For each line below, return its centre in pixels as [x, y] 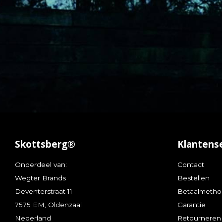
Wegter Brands [40, 178]
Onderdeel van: [41, 164]
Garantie [191, 204]
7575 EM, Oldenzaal [48, 204]
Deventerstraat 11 [44, 191]
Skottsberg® [45, 144]
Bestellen [193, 178]
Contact [191, 164]
